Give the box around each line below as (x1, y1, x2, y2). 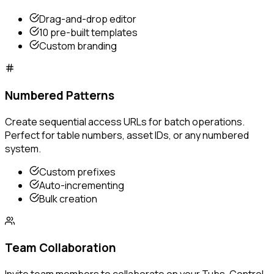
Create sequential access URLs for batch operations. (5, 114, 245, 128)
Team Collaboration (5, 240, 116, 256)
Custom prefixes (39, 165, 116, 179)
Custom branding (39, 39, 117, 53)
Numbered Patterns (5, 87, 114, 103)
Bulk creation (39, 191, 97, 206)
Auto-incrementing (39, 178, 124, 192)
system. (5, 141, 41, 155)
